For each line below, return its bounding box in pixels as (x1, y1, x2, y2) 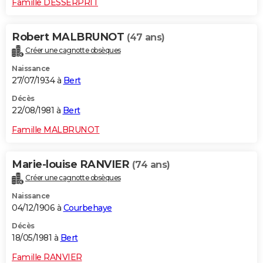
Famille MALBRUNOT (12, 124, 100, 136)
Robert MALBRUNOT (12, 31, 127, 44)
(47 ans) (126, 32, 165, 43)
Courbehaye (63, 203, 112, 214)
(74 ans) (131, 159, 170, 171)
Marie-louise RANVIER (12, 158, 132, 171)
